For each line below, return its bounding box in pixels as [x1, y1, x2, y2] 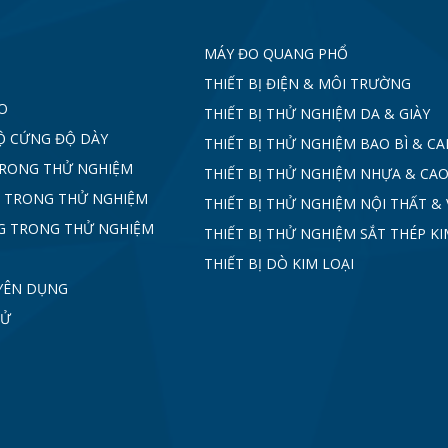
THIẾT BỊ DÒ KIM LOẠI [204, 254, 354, 274]
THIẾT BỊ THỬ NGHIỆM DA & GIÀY [204, 104, 430, 124]
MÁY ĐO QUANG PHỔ [204, 44, 348, 64]
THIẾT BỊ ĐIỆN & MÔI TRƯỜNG [204, 74, 411, 94]
